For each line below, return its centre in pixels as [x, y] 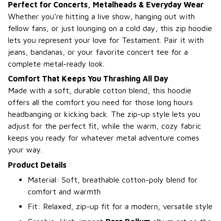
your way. [25, 150]
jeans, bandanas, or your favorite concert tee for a [98, 52]
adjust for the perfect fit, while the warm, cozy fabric [105, 126]
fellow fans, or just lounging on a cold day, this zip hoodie [110, 28]
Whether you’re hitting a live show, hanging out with [101, 16]
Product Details [37, 165]
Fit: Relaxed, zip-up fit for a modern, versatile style [120, 206]
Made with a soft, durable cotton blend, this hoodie [100, 91]
